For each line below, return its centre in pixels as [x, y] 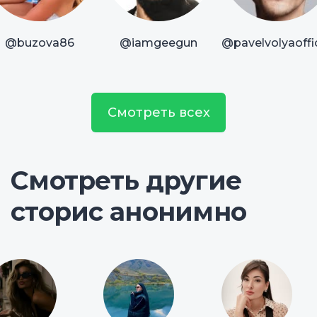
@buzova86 [40, 43]
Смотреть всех [158, 113]
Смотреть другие [126, 181]
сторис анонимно [129, 212]
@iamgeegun [158, 43]
